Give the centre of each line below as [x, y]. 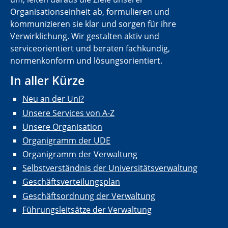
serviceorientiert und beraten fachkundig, [90, 49]
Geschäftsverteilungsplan [71, 182]
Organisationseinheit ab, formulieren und [90, 12]
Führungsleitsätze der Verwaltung [87, 209]
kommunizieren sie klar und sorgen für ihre [93, 24]
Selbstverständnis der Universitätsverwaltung [110, 168]
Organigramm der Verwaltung [80, 154]
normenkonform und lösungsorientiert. [86, 61]
